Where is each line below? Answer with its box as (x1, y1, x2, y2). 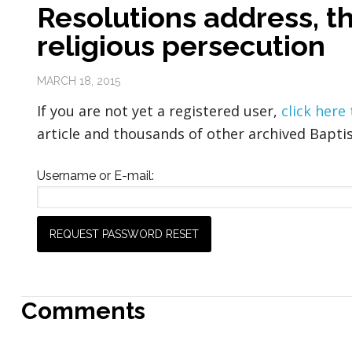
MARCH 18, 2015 (36, 74, 120, 87)
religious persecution (36, 28, 325, 62)
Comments (20, 296, 145, 324)
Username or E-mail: (36, 167, 154, 183)
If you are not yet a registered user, (36, 101, 281, 120)
